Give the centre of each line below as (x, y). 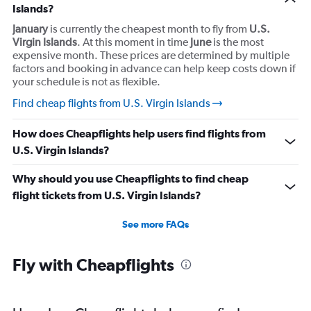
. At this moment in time (134, 42)
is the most (237, 42)
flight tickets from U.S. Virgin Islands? (107, 195)
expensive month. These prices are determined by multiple (151, 55)
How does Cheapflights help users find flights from (139, 133)
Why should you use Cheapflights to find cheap (131, 178)
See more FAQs (155, 224)
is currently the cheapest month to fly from (149, 29)
